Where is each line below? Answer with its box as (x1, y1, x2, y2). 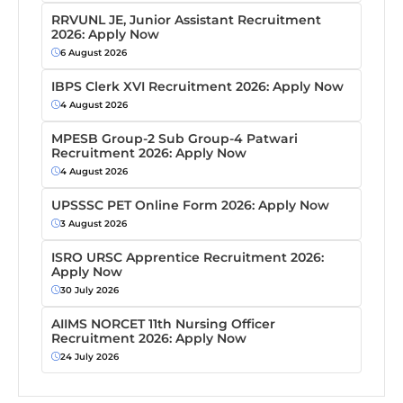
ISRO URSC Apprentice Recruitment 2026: (51, 248, 324, 265)
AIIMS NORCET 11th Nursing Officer (51, 315, 275, 332)
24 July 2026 (60, 350, 119, 363)
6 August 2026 (60, 46, 127, 58)
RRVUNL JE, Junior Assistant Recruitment (51, 11, 321, 28)
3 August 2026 (60, 217, 127, 229)
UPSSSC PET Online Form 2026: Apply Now (51, 196, 329, 213)
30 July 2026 (60, 283, 119, 296)
